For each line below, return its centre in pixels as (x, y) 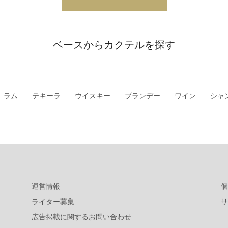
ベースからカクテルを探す (114, 45)
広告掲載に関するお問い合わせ (81, 216)
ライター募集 (53, 201)
